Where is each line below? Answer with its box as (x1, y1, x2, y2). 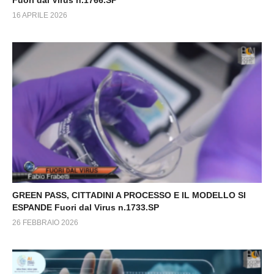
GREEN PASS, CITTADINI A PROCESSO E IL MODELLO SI (12, 190, 246, 200)
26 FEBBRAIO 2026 (12, 218, 78, 227)
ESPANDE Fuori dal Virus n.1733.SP (12, 202, 159, 212)
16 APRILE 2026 (12, 11, 67, 20)
